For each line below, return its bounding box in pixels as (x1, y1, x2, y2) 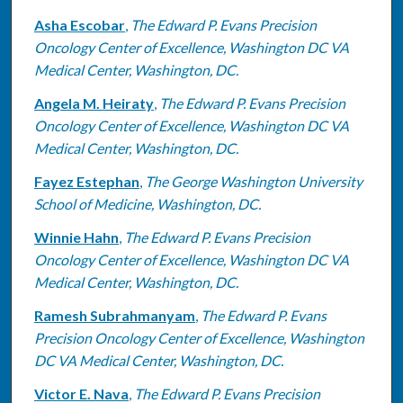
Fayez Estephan (33, 172, 139, 190)
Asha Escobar (33, 15, 125, 33)
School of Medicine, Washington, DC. (33, 194, 261, 212)
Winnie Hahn (33, 228, 119, 246)
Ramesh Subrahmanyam (33, 306, 195, 324)
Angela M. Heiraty (33, 94, 154, 112)
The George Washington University (144, 172, 363, 190)
